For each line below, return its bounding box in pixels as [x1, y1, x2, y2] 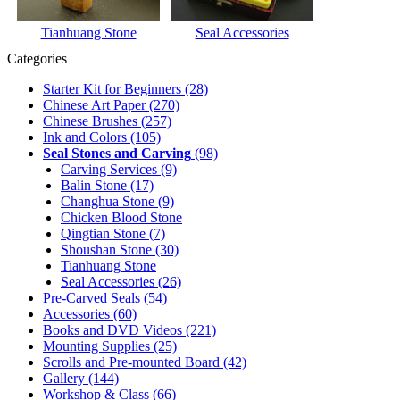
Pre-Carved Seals [43, 289, 140, 305]
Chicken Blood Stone [61, 209, 182, 225]
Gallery [43, 370, 85, 386]
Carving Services [61, 161, 157, 177]
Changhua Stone [61, 193, 154, 209]
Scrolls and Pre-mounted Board [43, 354, 220, 370]
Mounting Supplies [43, 337, 150, 354]
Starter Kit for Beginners [43, 80, 181, 96]
